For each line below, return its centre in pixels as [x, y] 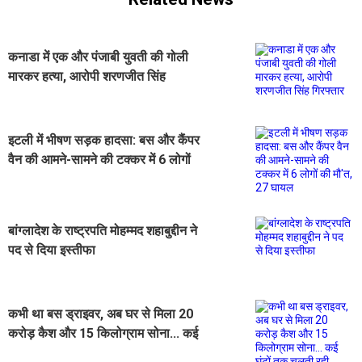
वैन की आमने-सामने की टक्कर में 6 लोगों [99, 160]
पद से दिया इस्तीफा [52, 250]
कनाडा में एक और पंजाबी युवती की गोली [98, 57]
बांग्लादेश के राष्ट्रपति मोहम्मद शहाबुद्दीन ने [103, 231]
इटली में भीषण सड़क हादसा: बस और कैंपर [104, 141]
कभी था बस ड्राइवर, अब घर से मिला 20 [101, 314]
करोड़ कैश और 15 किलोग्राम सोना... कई [103, 334]
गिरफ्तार [27, 96]
